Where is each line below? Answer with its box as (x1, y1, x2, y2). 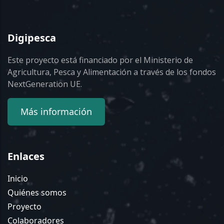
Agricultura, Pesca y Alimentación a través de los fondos (7, 66, 216, 78)
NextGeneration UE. (7, 78, 82, 90)
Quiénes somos (7, 187, 66, 198)
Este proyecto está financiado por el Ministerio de (7, 54, 193, 66)
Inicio (7, 173, 28, 184)
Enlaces (7, 149, 44, 163)
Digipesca (7, 31, 56, 45)
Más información (20, 105, 92, 118)
